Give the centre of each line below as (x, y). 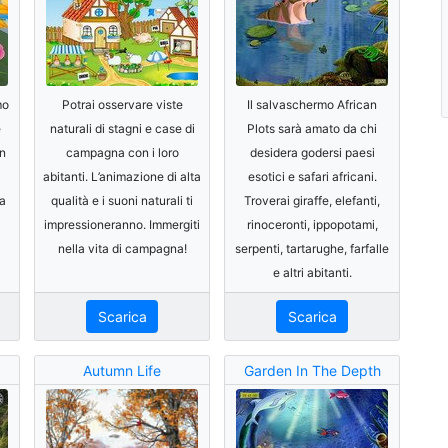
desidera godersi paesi (312, 152)
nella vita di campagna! (122, 248)
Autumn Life (122, 370)
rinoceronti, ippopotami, (312, 224)
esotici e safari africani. (312, 176)
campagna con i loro (122, 152)
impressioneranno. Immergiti (122, 224)
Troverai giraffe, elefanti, (312, 200)
